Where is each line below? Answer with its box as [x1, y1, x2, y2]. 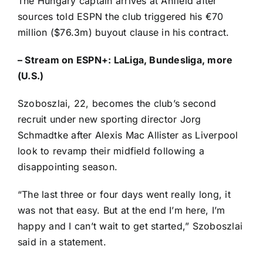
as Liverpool [178, 129, 238, 141]
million [18, 26, 48, 39]
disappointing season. [18, 161, 118, 173]
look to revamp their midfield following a [18, 145, 204, 157]
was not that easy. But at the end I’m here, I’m [18, 204, 225, 217]
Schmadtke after [18, 129, 95, 141]
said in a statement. [18, 236, 106, 248]
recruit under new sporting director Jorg [18, 113, 201, 126]
